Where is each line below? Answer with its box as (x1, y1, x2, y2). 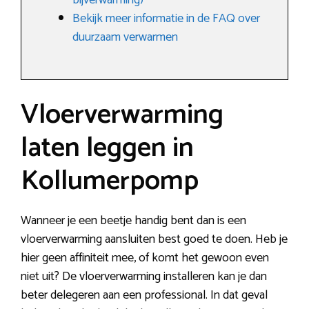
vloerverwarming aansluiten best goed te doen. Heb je (21, 229, 288, 250)
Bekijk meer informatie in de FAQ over (72, 8, 260, 30)
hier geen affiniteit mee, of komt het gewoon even (21, 248, 269, 269)
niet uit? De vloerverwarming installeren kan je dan (21, 266, 267, 288)
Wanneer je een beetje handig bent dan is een (21, 210, 246, 232)
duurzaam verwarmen (72, 27, 178, 48)
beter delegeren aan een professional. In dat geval (21, 285, 268, 306)
